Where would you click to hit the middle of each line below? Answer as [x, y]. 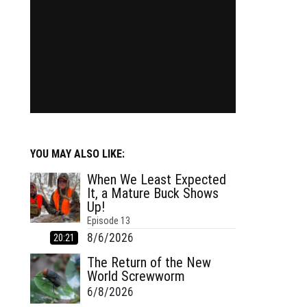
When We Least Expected [156, 180]
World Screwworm [136, 277]
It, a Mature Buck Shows [152, 193]
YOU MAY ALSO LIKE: [77, 154]
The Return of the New [149, 263]
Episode [103, 221]
